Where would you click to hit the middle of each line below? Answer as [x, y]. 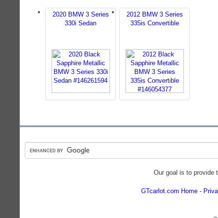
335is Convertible [154, 23]
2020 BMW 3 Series [81, 14]
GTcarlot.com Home [169, 191]
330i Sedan [81, 23]
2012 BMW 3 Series [154, 14]
